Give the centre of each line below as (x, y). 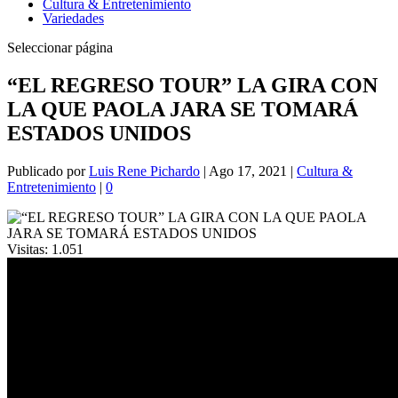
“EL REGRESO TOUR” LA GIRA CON (192, 85)
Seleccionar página (60, 48)
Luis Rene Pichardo (144, 171)
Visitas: (28, 249)
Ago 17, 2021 (248, 171)
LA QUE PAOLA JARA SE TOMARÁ (183, 109)
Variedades (73, 18)
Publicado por (48, 171)
